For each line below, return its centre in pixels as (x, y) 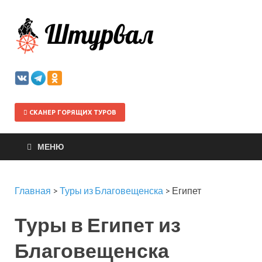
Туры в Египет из (98, 224)
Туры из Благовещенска (111, 190)
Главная (33, 190)
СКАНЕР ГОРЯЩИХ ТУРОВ (72, 112)
